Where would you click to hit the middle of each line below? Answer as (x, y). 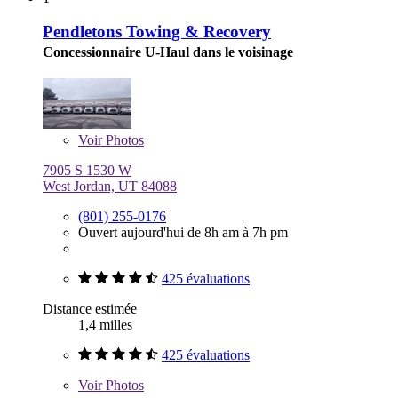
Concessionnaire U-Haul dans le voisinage (168, 52)
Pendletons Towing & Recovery (157, 32)
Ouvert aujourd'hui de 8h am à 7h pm (183, 233)
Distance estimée (90, 309)
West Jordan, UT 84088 (110, 187)
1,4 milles (105, 325)
